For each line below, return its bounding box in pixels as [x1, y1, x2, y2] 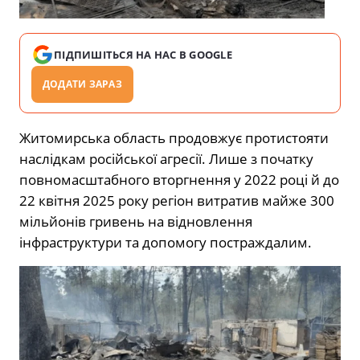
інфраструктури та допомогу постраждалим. [19, 232, 312, 252]
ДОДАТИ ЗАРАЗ [43, 76, 122, 91]
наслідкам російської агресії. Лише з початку [19, 149, 313, 168]
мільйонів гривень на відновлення [19, 211, 252, 231]
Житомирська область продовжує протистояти [19, 128, 329, 147]
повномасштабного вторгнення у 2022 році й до [19, 170, 339, 189]
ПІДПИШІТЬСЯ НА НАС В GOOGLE [54, 47, 233, 62]
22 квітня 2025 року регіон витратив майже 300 [19, 190, 334, 210]
